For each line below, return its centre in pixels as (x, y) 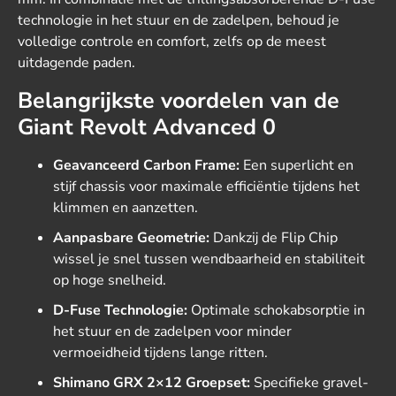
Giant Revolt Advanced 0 (147, 127)
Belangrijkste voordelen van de (179, 101)
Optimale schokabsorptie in (276, 310)
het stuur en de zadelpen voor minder (172, 331)
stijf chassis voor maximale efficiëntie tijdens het (206, 187)
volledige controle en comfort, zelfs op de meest (172, 42)
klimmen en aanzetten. (126, 208)
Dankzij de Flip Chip (274, 238)
